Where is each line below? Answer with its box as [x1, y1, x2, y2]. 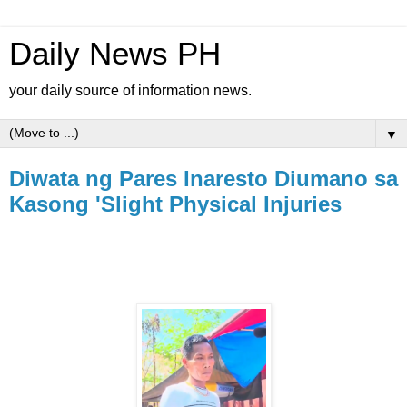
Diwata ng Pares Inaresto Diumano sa [9, 166, 398, 191]
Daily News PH [9, 36, 221, 71]
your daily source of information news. [9, 83, 252, 98]
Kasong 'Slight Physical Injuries [9, 192, 342, 216]
